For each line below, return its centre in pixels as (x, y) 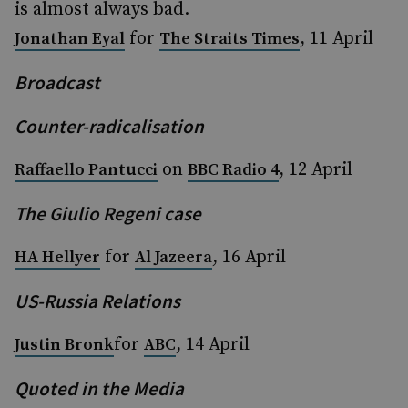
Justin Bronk (64, 345)
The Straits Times (229, 39)
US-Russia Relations (97, 301)
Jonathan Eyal (70, 39)
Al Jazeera (173, 257)
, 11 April (337, 39)
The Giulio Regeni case (108, 214)
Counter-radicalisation (109, 126)
